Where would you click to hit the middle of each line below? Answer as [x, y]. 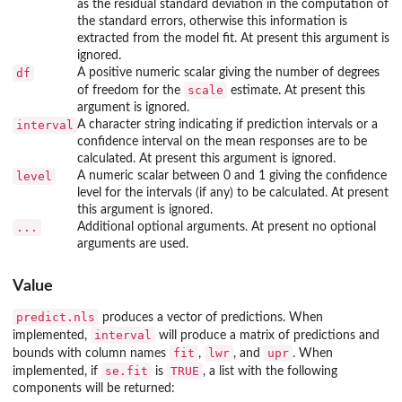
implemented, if [57, 372]
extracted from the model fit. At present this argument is [233, 38]
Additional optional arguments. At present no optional [227, 227]
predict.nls [56, 318]
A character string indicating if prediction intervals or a [227, 124]
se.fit [127, 371]
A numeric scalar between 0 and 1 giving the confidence [232, 175]
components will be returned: [94, 389]
